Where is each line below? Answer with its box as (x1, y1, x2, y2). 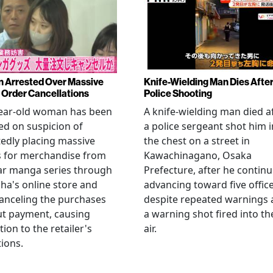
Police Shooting (144, 87, 212, 99)
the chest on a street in (144, 133, 250, 147)
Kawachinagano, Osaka (144, 148, 252, 162)
